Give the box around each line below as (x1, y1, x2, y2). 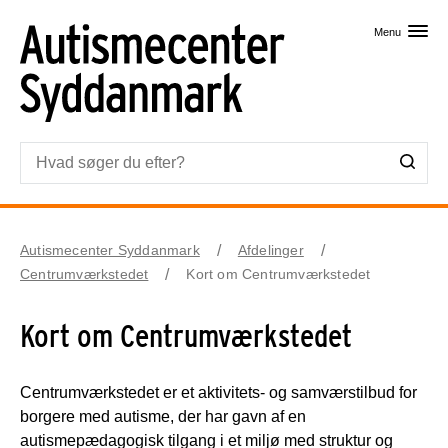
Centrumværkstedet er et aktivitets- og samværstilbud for (20, 383, 417, 401)
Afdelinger (237, 241, 304, 258)
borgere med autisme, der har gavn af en (20, 407, 306, 425)
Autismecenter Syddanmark (20, 241, 200, 258)
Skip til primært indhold (142, 11, 306, 28)
